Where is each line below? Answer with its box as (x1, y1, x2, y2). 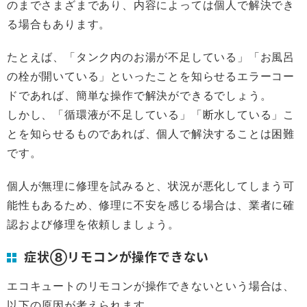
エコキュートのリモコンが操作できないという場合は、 (7, 279, 295, 293)
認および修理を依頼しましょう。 (7, 217, 180, 231)
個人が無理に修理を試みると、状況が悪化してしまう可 (7, 179, 295, 193)
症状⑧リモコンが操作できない (24, 247, 210, 265)
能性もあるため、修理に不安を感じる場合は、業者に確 (7, 198, 295, 212)
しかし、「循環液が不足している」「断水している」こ (7, 108, 295, 121)
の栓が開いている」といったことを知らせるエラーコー (7, 69, 295, 83)
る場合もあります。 (7, 17, 111, 31)
